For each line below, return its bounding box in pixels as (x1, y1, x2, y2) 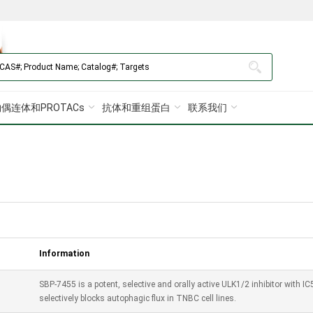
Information (39, 249, 89, 259)
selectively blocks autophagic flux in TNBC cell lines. (39, 293, 236, 303)
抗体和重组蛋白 (102, 102, 170, 113)
